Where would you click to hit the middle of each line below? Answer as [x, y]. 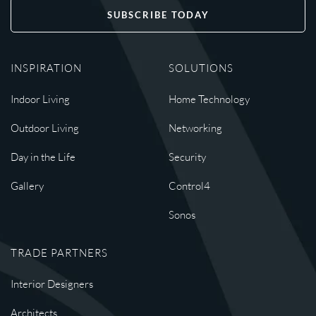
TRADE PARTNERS [59, 253]
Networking [195, 128]
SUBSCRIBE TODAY [158, 15]
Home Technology [209, 99]
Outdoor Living [45, 128]
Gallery [27, 186]
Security [187, 157]
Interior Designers [52, 284]
